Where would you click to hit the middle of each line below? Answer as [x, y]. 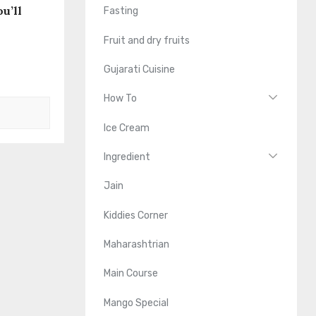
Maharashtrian [137, 245]
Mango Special [136, 303]
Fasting [121, 11]
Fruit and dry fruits [147, 40]
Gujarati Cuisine [140, 69]
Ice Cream [127, 128]
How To [121, 99]
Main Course [131, 274]
